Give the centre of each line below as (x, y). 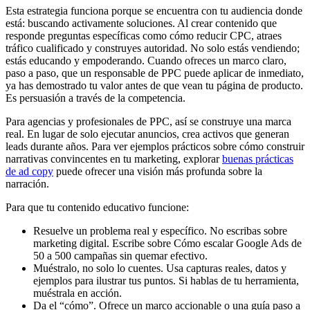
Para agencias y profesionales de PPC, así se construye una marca (148, 121)
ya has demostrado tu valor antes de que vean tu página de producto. (154, 85)
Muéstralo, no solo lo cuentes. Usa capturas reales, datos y (160, 268)
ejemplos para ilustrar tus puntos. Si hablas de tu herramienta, (166, 280)
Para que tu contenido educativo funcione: (97, 207)
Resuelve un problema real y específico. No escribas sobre (160, 230)
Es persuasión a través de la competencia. (95, 98)
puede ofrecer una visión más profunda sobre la (158, 171)
